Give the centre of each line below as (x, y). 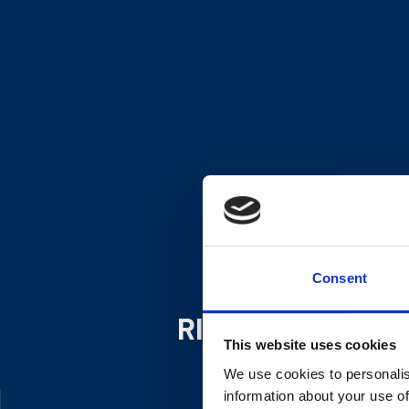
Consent (340, 278)
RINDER (227, 327)
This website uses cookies (309, 345)
